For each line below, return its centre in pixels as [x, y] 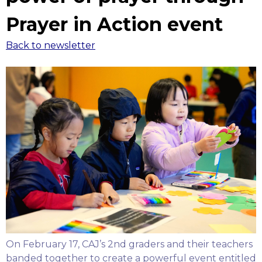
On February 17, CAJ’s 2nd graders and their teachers [129, 244]
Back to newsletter [51, 45]
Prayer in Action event [114, 24]
